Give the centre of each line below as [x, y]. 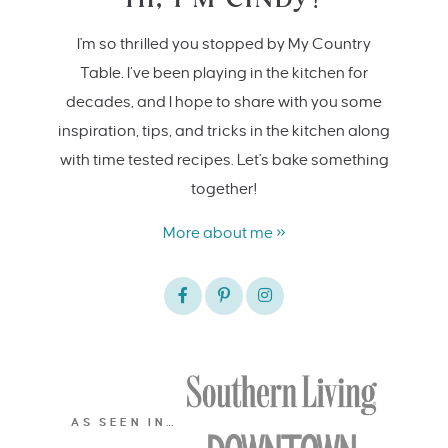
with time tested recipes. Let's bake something [224, 159]
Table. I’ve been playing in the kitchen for [224, 72]
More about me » [224, 232]
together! [224, 188]
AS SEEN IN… [124, 422]
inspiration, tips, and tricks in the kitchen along [224, 130]
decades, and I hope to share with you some [224, 101]
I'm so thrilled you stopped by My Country [224, 43]
